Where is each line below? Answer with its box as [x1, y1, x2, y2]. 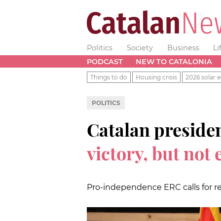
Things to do [90, 73, 127, 81]
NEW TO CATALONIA [135, 57, 212, 66]
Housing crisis [136, 73, 177, 81]
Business [167, 43, 199, 52]
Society [126, 43, 153, 52]
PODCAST [87, 57, 123, 66]
